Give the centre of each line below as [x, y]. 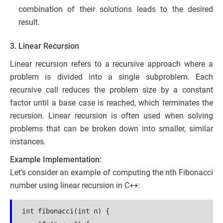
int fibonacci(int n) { [66, 211]
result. [29, 22]
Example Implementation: [56, 160]
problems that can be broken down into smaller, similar [111, 129]
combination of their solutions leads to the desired [116, 9]
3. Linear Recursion [45, 46]
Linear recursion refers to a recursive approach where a [111, 64]
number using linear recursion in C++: [75, 186]
